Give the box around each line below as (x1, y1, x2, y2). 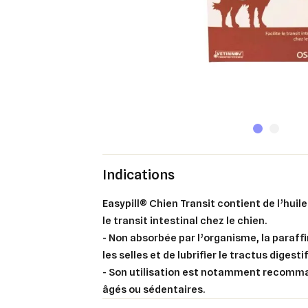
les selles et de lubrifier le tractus (102, 248, 270, 261)
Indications (102, 166, 175, 183)
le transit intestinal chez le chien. (102, 214, 267, 227)
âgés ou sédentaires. (102, 283, 206, 296)
